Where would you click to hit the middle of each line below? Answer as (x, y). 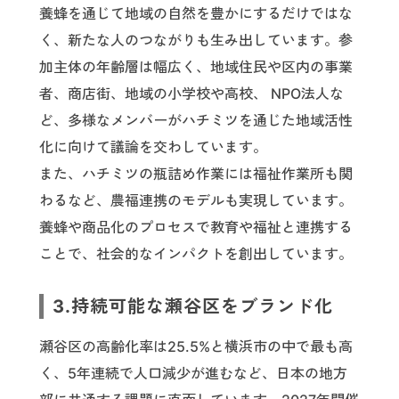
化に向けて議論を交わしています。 (153, 147)
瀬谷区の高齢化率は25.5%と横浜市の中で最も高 (196, 347)
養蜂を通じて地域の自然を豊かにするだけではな (196, 14)
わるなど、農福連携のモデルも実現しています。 (196, 201)
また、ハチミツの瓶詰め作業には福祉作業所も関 (196, 174)
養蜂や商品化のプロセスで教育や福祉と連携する (196, 228)
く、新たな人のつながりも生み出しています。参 (196, 41)
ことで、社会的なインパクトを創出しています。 (196, 254)
